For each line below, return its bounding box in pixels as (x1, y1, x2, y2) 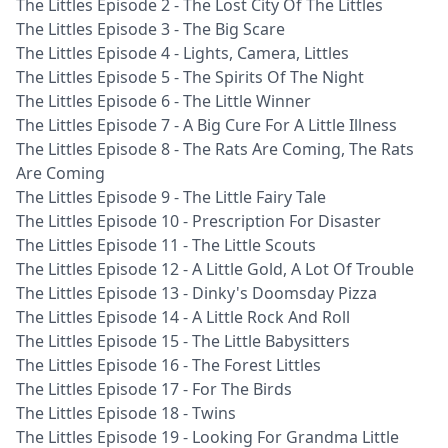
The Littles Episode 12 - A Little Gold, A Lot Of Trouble (16, 258, 414, 280)
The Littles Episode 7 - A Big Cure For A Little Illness (16, 114, 397, 136)
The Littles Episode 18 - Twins (16, 402, 236, 424)
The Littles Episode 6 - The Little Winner (16, 90, 311, 112)
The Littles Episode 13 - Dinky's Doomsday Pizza (16, 282, 377, 304)
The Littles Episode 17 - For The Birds (16, 378, 292, 400)
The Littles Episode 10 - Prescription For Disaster (16, 210, 381, 232)
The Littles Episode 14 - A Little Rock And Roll (16, 306, 350, 328)
